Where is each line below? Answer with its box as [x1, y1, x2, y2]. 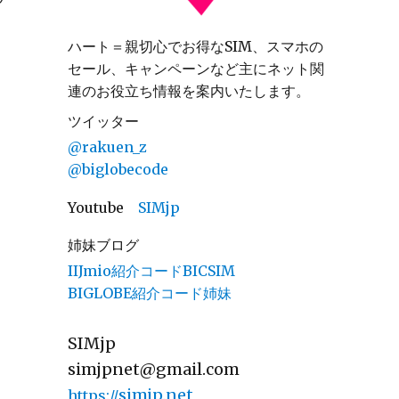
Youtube [68, 198, 124, 216]
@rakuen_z [68, 137, 147, 156]
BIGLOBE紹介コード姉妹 [68, 283, 232, 302]
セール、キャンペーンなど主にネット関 [68, 59, 324, 77]
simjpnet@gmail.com [68, 358, 240, 379]
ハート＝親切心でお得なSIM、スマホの [68, 37, 323, 55]
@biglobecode [68, 159, 168, 178]
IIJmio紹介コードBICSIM [68, 261, 235, 280]
